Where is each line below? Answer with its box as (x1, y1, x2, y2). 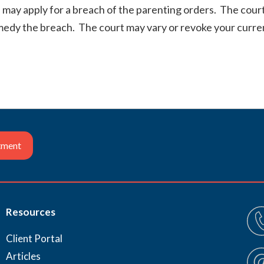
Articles (6, 250, 41, 262)
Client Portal (6, 232, 62, 245)
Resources (6, 206, 55, 218)
